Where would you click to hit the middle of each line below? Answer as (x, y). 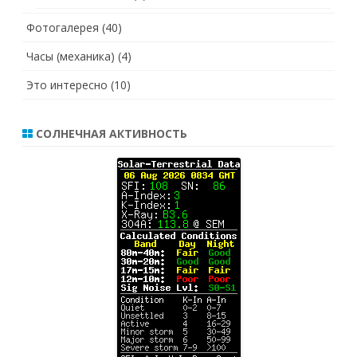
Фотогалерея (63, 28)
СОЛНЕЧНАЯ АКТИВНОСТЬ (110, 134)
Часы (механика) (71, 57)
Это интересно (67, 85)
